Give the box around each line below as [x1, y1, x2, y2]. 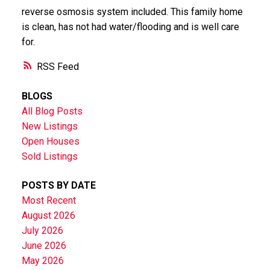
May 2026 [21, 254, 64, 266]
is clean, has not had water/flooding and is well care [21, 21, 239, 33]
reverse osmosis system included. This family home [21, 6, 243, 18]
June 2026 [21, 239, 66, 251]
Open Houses [21, 136, 80, 148]
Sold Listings [21, 151, 78, 163]
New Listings [21, 121, 78, 133]
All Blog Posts [21, 105, 83, 118]
